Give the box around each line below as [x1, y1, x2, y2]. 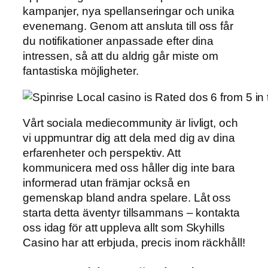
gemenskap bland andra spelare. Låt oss [23, 191, 232, 205]
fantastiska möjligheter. [23, 65, 139, 78]
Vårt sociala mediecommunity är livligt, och [23, 117, 238, 130]
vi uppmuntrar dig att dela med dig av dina [23, 132, 235, 145]
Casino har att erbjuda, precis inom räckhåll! [23, 236, 245, 249]
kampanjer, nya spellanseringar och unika [23, 5, 234, 18]
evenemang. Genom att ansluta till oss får [23, 20, 233, 33]
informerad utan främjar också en [23, 176, 190, 190]
